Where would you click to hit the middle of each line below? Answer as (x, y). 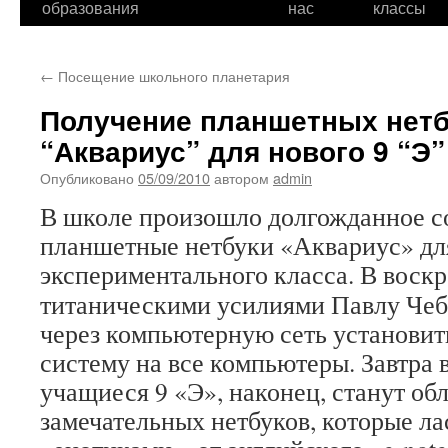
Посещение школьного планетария (172, 75)
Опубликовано (87, 177)
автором (241, 177)
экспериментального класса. (197, 274)
